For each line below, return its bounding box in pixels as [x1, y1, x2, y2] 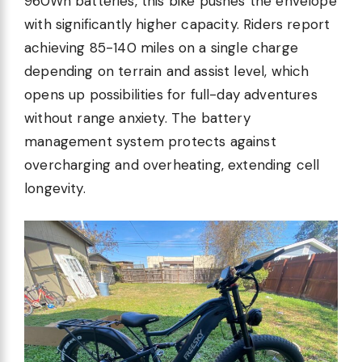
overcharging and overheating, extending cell [24, 155, 320, 174]
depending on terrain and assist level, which [24, 61, 309, 80]
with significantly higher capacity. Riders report [24, 15, 330, 33]
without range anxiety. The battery [24, 108, 250, 127]
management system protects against [24, 132, 276, 150]
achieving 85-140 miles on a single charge [24, 38, 298, 57]
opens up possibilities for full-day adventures [24, 85, 318, 103]
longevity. [24, 179, 86, 197]
